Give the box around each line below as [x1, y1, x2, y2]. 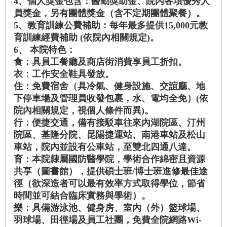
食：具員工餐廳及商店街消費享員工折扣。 [14, 57, 187, 67]
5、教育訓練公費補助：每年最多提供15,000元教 [14, 20, 208, 31]
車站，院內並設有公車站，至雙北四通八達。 [14, 142, 196, 153]
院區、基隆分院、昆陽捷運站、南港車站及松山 [14, 130, 205, 140]
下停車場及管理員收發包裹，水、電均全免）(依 [14, 93, 208, 104]
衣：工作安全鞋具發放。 [14, 69, 114, 80]
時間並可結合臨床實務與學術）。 [14, 191, 150, 201]
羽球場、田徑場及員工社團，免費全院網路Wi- [14, 215, 202, 225]
